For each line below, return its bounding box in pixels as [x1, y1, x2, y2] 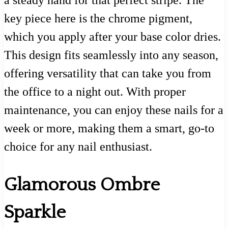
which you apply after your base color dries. [4, 30, 221, 44]
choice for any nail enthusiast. [4, 140, 152, 154]
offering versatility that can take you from [4, 67, 211, 80]
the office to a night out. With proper [4, 85, 186, 99]
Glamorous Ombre [4, 175, 160, 195]
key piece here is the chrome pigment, [4, 12, 192, 25]
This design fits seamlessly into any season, [4, 48, 218, 62]
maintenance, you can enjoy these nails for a [4, 103, 223, 117]
